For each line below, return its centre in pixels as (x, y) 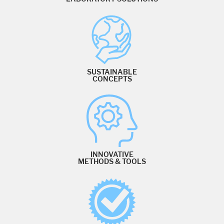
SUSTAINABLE (112, 72)
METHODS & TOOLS (112, 162)
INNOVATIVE (112, 155)
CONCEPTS (112, 79)
